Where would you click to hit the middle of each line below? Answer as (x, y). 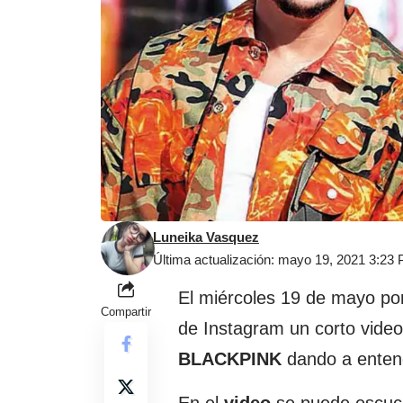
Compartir (126, 311)
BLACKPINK (230, 358)
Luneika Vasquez (206, 237)
